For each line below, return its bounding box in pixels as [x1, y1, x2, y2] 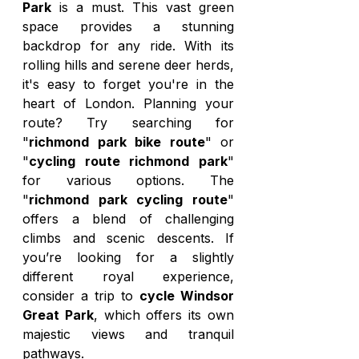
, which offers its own [93, 307, 235, 323]
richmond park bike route [29, 134, 205, 150]
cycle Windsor [139, 288, 234, 304]
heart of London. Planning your [22, 95, 234, 111]
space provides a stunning [22, 18, 234, 34]
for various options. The [22, 172, 234, 188]
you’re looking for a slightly [22, 249, 234, 265]
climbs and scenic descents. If [22, 230, 234, 246]
